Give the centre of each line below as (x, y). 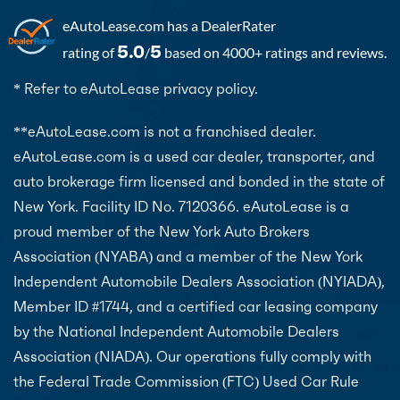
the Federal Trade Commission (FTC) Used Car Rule (186, 381)
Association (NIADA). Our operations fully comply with (192, 356)
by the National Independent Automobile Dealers (176, 331)
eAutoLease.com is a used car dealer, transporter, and (194, 156)
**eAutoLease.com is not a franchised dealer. (165, 131)
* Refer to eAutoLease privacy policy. (136, 88)
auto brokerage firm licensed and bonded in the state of (199, 181)
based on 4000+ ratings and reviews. (274, 52)
